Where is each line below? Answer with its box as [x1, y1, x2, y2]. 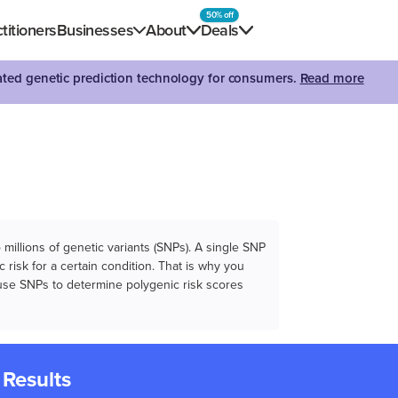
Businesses [56, 20, 134, 40]
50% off [206, 10, 234, 20]
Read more [299, 70, 364, 86]
